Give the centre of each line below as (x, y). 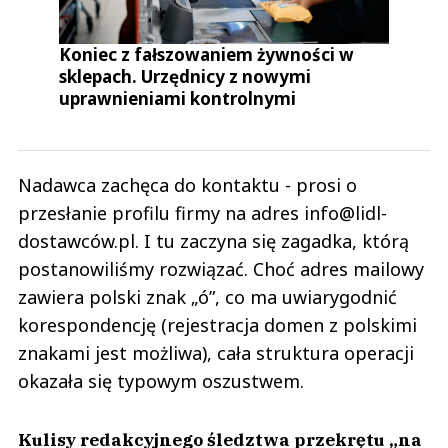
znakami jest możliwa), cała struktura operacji (216, 352)
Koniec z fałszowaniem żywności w (207, 54)
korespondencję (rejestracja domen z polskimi (217, 324)
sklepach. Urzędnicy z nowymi (185, 76)
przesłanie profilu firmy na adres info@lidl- (202, 212)
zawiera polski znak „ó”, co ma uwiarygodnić (207, 296)
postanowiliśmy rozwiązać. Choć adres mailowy (221, 268)
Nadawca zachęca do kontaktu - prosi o (187, 184)
